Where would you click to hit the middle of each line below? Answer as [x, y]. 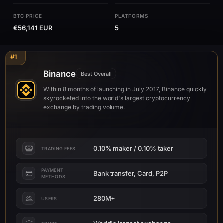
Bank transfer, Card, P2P [130, 173]
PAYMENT [53, 170]
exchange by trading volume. [84, 107]
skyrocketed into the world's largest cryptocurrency [117, 98]
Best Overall [96, 73]
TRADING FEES [58, 148]
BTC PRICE [28, 16]
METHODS [54, 176]
